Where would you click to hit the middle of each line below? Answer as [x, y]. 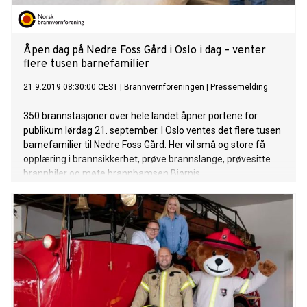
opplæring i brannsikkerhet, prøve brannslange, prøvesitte [147, 159]
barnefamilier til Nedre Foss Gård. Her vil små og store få [144, 145]
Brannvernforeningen [164, 87]
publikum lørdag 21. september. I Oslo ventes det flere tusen [152, 131]
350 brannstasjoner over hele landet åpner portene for [140, 116]
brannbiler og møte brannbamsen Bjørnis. [113, 174]
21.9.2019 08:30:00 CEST [71, 87]
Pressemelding [239, 87]
